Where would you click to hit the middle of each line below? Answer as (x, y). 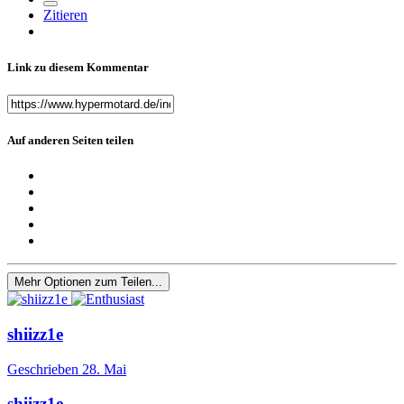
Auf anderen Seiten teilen (70, 140)
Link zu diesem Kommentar (78, 67)
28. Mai (104, 369)
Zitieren (65, 15)
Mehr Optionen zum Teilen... (88, 282)
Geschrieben (45, 369)
